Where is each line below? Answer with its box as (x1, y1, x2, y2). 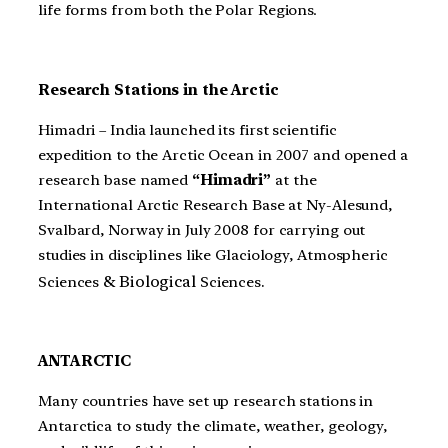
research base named (38, 170, 192, 189)
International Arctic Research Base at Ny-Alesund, (38, 195, 393, 214)
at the (271, 170, 317, 189)
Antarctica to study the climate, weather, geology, (38, 416, 387, 435)
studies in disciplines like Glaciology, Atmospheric (38, 245, 388, 264)
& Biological (99, 271, 200, 291)
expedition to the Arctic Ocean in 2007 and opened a (38, 145, 408, 164)
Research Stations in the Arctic (38, 80, 279, 99)
